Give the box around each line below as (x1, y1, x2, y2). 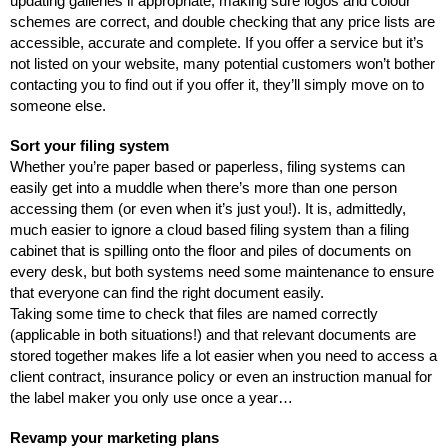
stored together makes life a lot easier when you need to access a (10, 348, 437, 365)
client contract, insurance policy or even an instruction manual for (10, 369, 432, 386)
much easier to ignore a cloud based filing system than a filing (10, 222, 409, 239)
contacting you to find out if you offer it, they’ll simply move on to (10, 77, 424, 94)
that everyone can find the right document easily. (10, 285, 328, 302)
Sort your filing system (10, 138, 169, 155)
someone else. (10, 98, 110, 115)
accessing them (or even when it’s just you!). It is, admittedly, (10, 201, 406, 218)
